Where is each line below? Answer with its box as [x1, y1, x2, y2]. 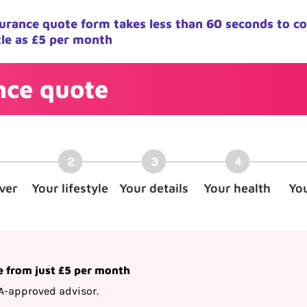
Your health [204, 181, 271, 195]
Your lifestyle [32, 181, 108, 195]
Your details [119, 181, 188, 195]
